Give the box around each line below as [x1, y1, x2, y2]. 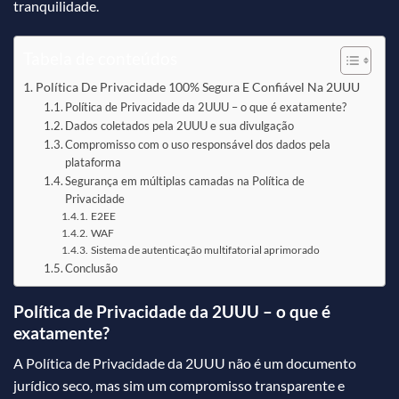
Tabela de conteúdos [23, 48, 177, 69]
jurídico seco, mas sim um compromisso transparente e [13, 377, 345, 395]
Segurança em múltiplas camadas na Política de [65, 173, 305, 188]
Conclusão [65, 260, 118, 275]
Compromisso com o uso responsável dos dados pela [65, 136, 331, 151]
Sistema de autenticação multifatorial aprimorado [90, 242, 320, 256]
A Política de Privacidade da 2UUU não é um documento [13, 354, 356, 372]
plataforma [65, 154, 122, 169]
